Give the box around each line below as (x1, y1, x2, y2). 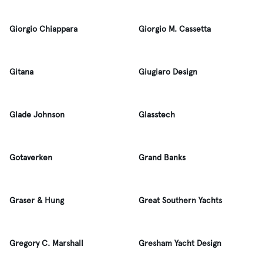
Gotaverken (9, 153, 52, 163)
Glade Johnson (9, 110, 65, 120)
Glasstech (139, 110, 175, 120)
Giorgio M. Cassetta (139, 24, 211, 34)
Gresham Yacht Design (139, 238, 221, 248)
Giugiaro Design (139, 67, 197, 77)
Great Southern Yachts (139, 195, 222, 205)
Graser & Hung (9, 195, 64, 205)
